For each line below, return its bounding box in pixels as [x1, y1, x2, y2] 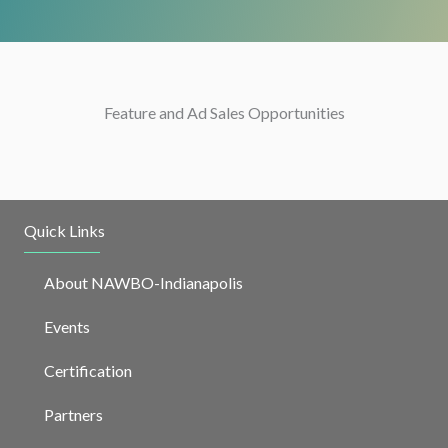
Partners [43, 405, 103, 424]
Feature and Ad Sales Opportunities [103, 103, 345, 122]
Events [43, 317, 90, 336]
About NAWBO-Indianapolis [43, 273, 243, 292]
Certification [43, 361, 132, 380]
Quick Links [23, 221, 105, 240]
